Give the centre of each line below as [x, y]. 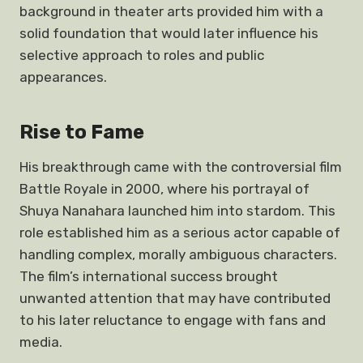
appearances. [63, 77]
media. [41, 342]
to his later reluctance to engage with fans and [173, 320]
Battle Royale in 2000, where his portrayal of [164, 189]
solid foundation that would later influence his [169, 33]
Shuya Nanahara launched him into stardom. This [177, 211]
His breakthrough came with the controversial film [181, 167]
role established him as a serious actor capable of [180, 233]
